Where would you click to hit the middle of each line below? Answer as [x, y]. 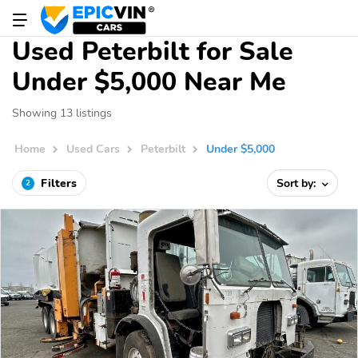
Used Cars [93, 149]
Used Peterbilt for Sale [153, 52]
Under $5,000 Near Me [149, 82]
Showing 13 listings [62, 113]
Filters [59, 183]
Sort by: [298, 183]
